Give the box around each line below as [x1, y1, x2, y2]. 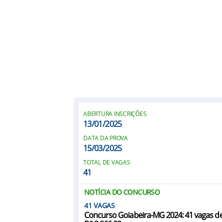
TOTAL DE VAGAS [83, 158, 130, 166]
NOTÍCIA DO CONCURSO [84, 187, 160, 197]
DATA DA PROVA [83, 134, 128, 142]
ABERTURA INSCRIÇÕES [83, 110, 147, 118]
